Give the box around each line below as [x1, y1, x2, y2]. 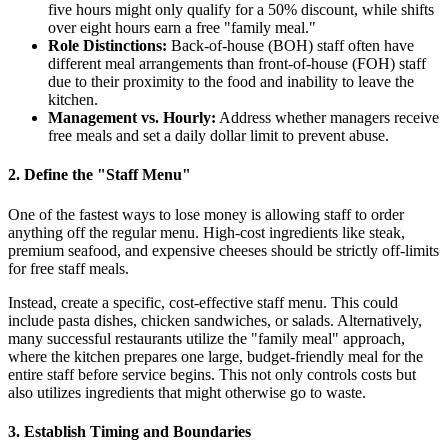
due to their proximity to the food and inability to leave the [48, 73, 414, 91]
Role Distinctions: [48, 37, 167, 55]
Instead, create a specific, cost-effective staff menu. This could [8, 293, 398, 311]
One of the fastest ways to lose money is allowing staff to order [8, 205, 404, 223]
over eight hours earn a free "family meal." [48, 19, 316, 37]
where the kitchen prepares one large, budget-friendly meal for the [8, 347, 423, 365]
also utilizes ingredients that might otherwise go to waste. [8, 383, 366, 401]
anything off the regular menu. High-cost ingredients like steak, [8, 223, 405, 241]
